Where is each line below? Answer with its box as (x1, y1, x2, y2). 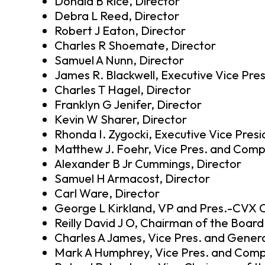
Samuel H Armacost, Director (54, 171, 210, 186)
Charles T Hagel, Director (54, 82, 191, 98)
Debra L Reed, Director (54, 8, 179, 24)
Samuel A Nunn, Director (54, 53, 184, 68)
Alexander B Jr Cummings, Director (54, 156, 241, 172)
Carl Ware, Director (54, 186, 160, 201)
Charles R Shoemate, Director (54, 38, 216, 53)
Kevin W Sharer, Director (54, 112, 187, 127)
